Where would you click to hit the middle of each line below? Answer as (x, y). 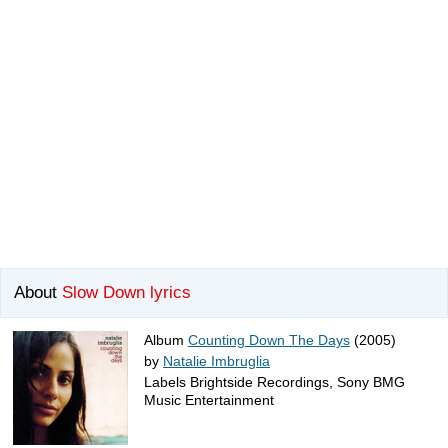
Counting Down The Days (269, 340)
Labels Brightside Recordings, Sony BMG (274, 382)
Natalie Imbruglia (216, 361)
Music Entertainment (209, 400)
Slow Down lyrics (126, 293)
